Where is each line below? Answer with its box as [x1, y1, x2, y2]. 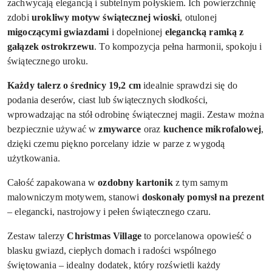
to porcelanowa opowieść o [141, 230, 252, 241]
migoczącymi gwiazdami [7, 26, 109, 37]
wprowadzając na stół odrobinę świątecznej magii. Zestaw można [7, 109, 264, 120]
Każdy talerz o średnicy [7, 80, 106, 90]
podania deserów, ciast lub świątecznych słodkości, [7, 94, 208, 105]
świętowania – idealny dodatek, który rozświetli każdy [7, 259, 221, 270]
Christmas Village [67, 230, 142, 241]
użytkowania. [7, 152, 60, 163]
